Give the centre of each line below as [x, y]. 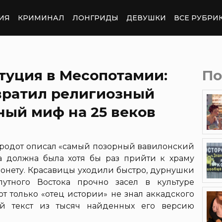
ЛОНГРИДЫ [95, 18]
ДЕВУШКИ [146, 18]
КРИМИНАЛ [41, 18]
